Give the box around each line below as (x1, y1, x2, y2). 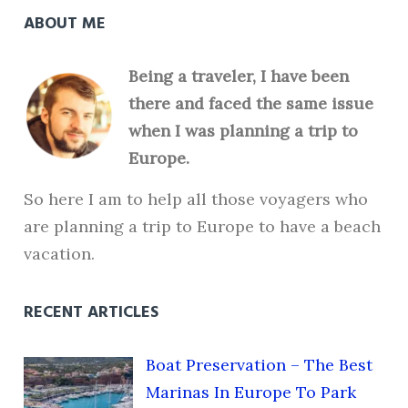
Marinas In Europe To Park (145, 382, 356, 403)
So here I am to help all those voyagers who (24, 189, 369, 210)
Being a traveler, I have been (128, 66, 350, 87)
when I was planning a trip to (128, 120, 359, 142)
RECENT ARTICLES (24, 300, 159, 327)
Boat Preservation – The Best (145, 354, 372, 376)
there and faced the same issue (128, 93, 374, 115)
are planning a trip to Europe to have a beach (24, 216, 382, 238)
